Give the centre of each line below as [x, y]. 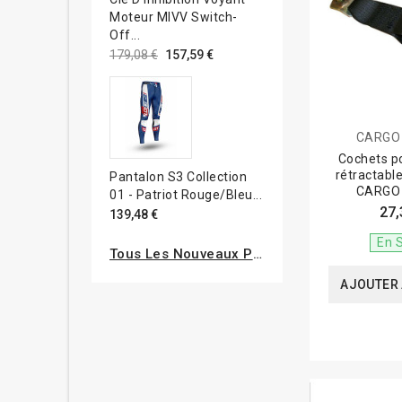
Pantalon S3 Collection [178, 176]
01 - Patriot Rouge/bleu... [186, 194]
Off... [125, 35]
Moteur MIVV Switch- [174, 17]
